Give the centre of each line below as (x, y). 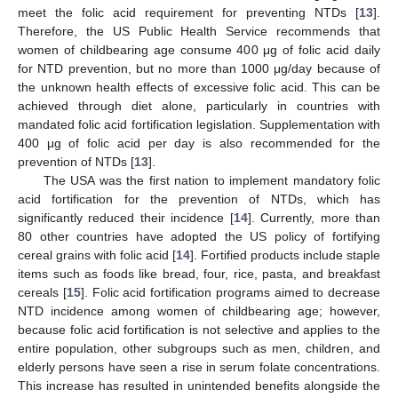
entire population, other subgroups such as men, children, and (199, 348)
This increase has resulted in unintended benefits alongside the (199, 385)
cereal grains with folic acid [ (97, 255)
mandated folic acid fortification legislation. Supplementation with (199, 124)
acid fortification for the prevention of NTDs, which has (199, 199)
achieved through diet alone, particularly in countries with (199, 105)
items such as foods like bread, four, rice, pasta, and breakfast (199, 273)
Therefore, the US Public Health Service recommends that (199, 31)
